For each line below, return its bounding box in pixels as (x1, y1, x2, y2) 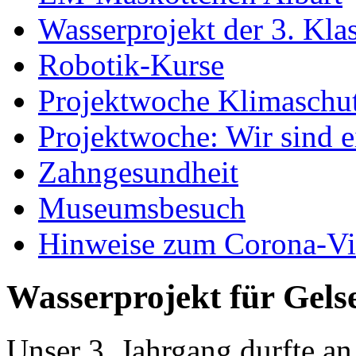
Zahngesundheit (38, 154, 238, 189)
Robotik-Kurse (38, 47, 224, 82)
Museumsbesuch (38, 190, 246, 225)
